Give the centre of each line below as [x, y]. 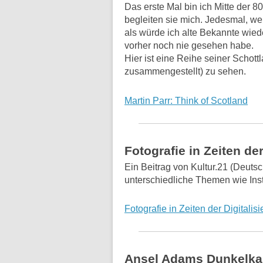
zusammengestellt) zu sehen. [185, 72]
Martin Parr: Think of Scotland [186, 100]
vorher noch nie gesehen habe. [189, 46]
